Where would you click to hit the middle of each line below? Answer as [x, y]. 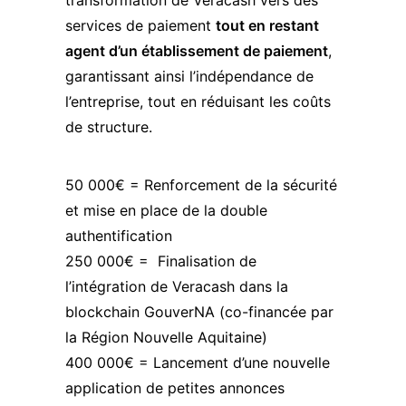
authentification [119, 236]
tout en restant [267, 25]
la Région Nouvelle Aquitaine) [166, 337]
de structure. [109, 127]
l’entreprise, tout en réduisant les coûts [198, 101]
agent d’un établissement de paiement [197, 51]
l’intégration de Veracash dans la [177, 286]
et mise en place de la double [166, 210]
